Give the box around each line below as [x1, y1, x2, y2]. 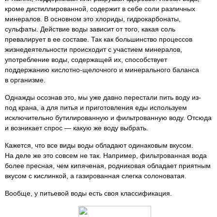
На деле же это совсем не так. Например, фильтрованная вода [5, 152, 207, 159]
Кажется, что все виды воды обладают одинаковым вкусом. [5, 141, 193, 149]
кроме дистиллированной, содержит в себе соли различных [5, 5, 195, 13]
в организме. [5, 76, 46, 84]
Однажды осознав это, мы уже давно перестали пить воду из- [5, 93, 201, 101]
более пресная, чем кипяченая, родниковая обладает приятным [5, 162, 211, 170]
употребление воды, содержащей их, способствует [5, 56, 167, 63]
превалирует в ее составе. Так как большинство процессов [5, 35, 192, 43]
